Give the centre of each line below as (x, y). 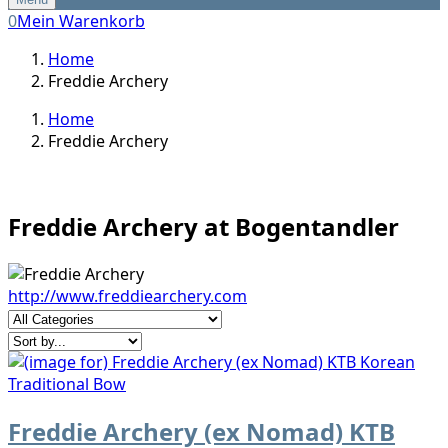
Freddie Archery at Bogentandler (203, 226)
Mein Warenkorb (81, 21)
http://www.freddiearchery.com (127, 295)
